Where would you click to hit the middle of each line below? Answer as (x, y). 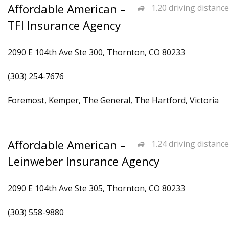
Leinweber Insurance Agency (84, 161)
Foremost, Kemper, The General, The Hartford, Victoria (113, 100)
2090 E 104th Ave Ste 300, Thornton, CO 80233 (96, 52)
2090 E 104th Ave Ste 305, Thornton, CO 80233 (96, 188)
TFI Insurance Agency (64, 25)
